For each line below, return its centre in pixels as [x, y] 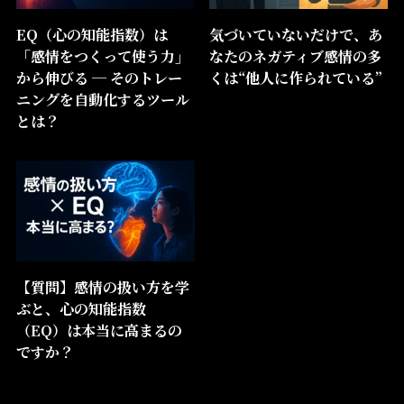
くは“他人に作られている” [296, 78]
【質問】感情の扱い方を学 [102, 286]
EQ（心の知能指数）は [92, 35]
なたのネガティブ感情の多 [296, 56]
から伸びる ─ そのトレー [99, 78]
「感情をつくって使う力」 [102, 56]
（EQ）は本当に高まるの [99, 330]
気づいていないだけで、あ [296, 35]
